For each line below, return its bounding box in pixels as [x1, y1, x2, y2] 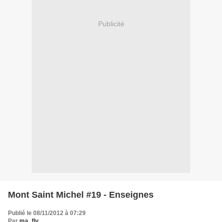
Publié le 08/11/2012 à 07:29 [8, 209, 86, 217]
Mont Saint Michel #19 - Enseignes [8, 189, 154, 200]
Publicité [98, 20, 124, 28]
